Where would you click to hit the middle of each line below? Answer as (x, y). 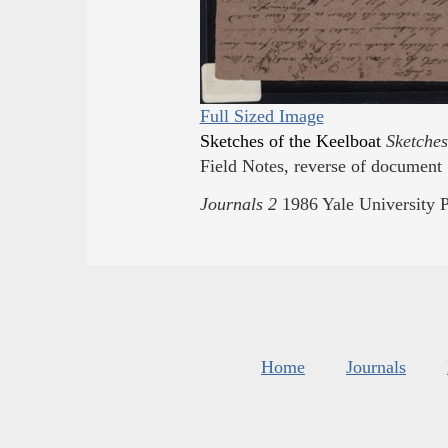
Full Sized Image (261, 116)
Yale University (378, 203)
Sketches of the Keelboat (290, 141)
